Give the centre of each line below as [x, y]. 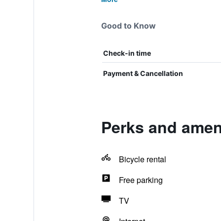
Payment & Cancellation [143, 73]
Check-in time [127, 53]
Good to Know [128, 26]
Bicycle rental [142, 159]
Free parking [141, 180]
